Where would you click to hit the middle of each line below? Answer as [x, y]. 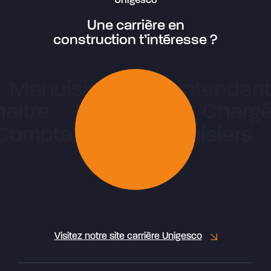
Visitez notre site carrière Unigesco [128, 237]
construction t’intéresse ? [135, 41]
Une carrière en [135, 26]
